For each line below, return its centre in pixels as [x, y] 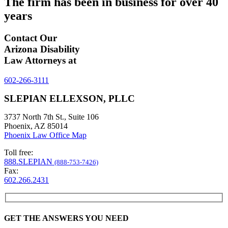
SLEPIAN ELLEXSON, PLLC [69, 98]
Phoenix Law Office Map [45, 135]
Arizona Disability [42, 49]
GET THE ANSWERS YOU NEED [66, 218]
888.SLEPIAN [29, 161]
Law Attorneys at [40, 61]
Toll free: [19, 152]
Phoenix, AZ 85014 [36, 126]
